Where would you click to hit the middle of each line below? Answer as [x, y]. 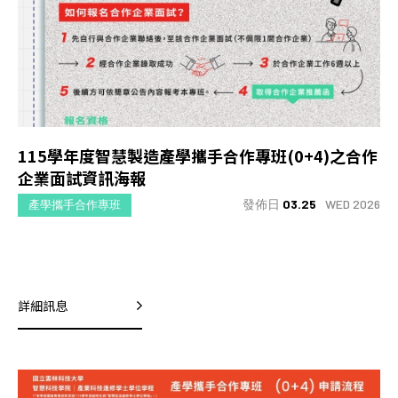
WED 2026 [353, 204]
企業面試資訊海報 [82, 177]
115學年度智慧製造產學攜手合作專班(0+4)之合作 [198, 155]
